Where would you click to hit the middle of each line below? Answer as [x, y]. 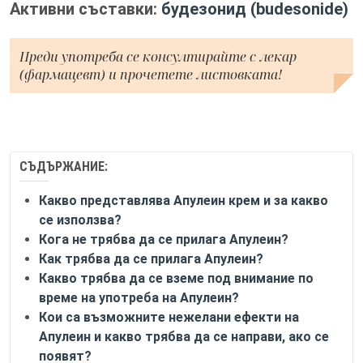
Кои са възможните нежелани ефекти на [169, 317]
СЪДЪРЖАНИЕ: [64, 167]
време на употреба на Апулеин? [139, 298]
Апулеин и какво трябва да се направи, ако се [184, 337]
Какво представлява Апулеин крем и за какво [184, 201]
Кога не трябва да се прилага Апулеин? [164, 239]
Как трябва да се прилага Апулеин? [151, 259]
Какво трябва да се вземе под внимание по [176, 278]
